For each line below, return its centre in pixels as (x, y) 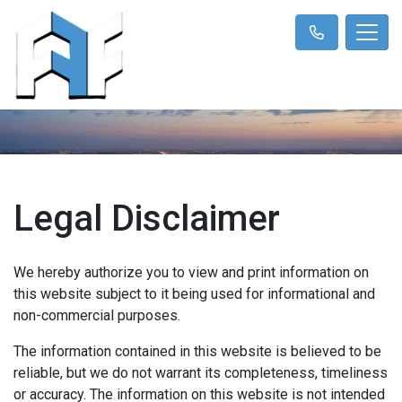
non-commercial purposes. (97, 315)
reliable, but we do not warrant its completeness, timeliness (201, 372)
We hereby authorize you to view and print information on (191, 272)
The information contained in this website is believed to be (197, 351)
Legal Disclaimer (147, 218)
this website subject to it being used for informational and (194, 293)
